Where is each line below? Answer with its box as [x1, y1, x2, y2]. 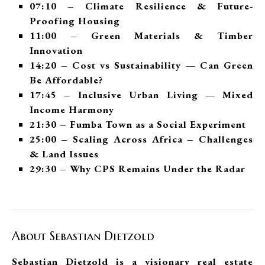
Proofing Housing [29, 14, 126, 27]
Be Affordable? [29, 73, 103, 86]
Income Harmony [29, 102, 114, 116]
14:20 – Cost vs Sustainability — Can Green [29, 58, 253, 72]
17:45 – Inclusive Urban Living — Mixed [29, 88, 253, 101]
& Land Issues [29, 147, 105, 160]
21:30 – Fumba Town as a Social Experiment [29, 117, 252, 131]
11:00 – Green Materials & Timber [29, 28, 253, 42]
